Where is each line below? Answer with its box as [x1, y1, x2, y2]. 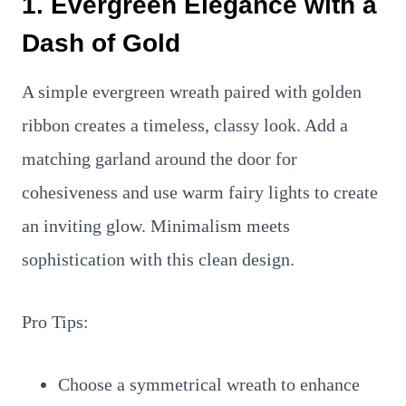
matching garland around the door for [22, 149, 297, 169]
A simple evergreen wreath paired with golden [22, 82, 362, 101]
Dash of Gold [22, 29, 180, 57]
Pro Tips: [22, 312, 89, 332]
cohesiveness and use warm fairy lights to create [22, 182, 378, 202]
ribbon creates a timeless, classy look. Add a [22, 115, 348, 135]
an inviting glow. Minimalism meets [22, 216, 290, 236]
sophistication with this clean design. [22, 249, 295, 269]
